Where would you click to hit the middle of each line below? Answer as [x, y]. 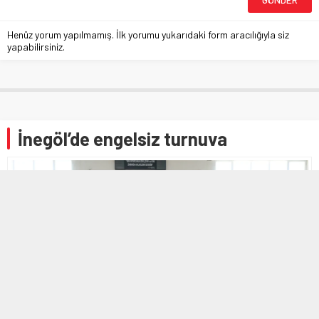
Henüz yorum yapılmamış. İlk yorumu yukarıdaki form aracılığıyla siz [148, 35]
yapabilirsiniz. [36, 47]
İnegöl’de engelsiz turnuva [122, 139]
